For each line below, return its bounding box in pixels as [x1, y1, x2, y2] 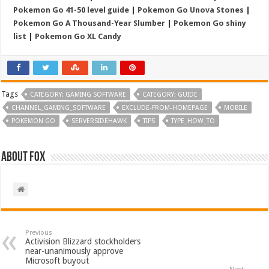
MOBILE [224, 103, 248, 112]
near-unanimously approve [25, 246, 124, 256]
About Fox [1, 150, 46, 165]
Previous [25, 228, 53, 237]
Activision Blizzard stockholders [25, 236, 141, 246]
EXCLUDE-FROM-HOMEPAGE [122, 103, 208, 112]
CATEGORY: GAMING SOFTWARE [30, 90, 127, 98]
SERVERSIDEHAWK [71, 116, 127, 125]
